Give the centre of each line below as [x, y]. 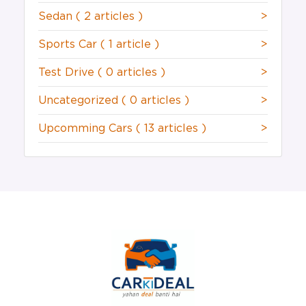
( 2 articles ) [109, 17]
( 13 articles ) [171, 129]
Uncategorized [80, 101]
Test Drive [68, 73]
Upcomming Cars [87, 129]
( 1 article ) [130, 45]
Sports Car [69, 45]
